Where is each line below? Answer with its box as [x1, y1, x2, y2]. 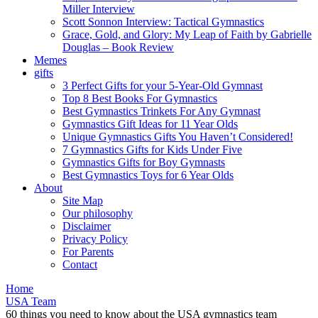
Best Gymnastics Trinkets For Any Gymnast [62, 105, 261, 118]
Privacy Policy [62, 233, 128, 246]
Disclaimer [62, 220, 111, 233]
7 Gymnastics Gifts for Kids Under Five [62, 143, 242, 156]
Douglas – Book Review [62, 41, 174, 54]
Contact [62, 258, 97, 271]
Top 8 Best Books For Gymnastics [62, 92, 217, 105]
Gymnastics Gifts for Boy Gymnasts [62, 156, 225, 169]
